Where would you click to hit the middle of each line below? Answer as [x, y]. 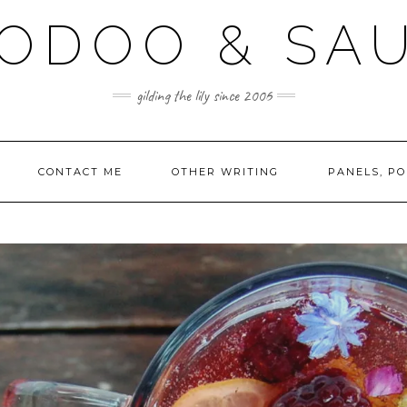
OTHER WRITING [225, 172]
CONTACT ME [80, 172]
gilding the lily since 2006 [203, 95]
